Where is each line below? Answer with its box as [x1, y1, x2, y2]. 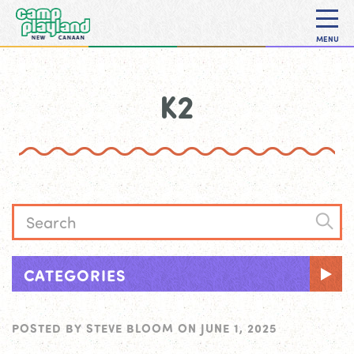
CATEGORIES [24, 264, 126, 285]
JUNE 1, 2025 [201, 320, 277, 336]
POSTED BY [12, 320, 86, 336]
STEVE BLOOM [86, 320, 174, 336]
